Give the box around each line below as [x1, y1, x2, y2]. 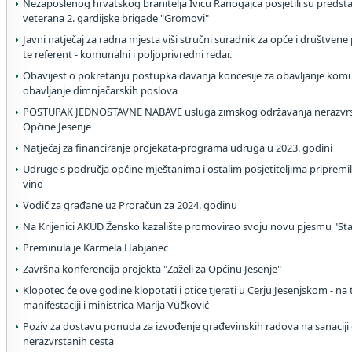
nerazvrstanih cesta [23, 334, 114, 348]
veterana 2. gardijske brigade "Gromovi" [23, 11, 209, 25]
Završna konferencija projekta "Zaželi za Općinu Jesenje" [23, 262, 281, 276]
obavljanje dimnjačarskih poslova [23, 83, 178, 97]
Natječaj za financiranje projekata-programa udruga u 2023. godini [23, 141, 332, 155]
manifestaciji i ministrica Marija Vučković [23, 298, 209, 312]
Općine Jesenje [23, 119, 91, 134]
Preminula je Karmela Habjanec [23, 240, 168, 255]
